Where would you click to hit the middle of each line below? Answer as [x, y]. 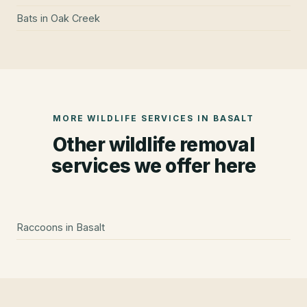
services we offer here [153, 165]
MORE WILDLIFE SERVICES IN [133, 118]
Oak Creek [75, 18]
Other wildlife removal [153, 144]
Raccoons [40, 227]
